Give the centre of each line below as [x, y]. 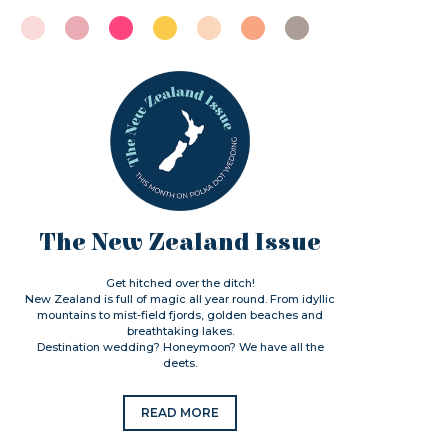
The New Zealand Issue [180, 243]
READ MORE [180, 412]
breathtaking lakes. [180, 331]
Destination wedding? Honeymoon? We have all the [180, 347]
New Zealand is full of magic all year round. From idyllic [180, 299]
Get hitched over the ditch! [180, 283]
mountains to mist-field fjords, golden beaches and [180, 315]
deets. [180, 363]
